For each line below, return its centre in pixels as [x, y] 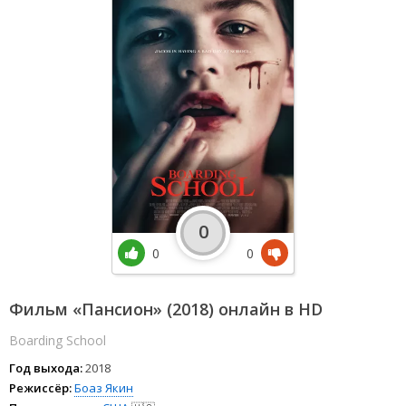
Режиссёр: [40, 388]
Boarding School [58, 341]
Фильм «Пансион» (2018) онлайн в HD [166, 309]
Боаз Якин [104, 388]
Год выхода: [46, 368]
